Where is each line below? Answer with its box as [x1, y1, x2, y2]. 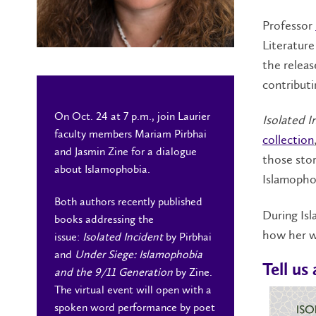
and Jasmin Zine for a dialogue [54, 145, 197, 159]
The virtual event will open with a [54, 282, 212, 296]
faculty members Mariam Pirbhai [54, 127, 207, 141]
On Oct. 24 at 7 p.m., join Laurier [54, 109, 210, 123]
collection [262, 132, 314, 147]
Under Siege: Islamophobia [75, 247, 202, 261]
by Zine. [173, 265, 212, 279]
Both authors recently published [54, 194, 202, 208]
